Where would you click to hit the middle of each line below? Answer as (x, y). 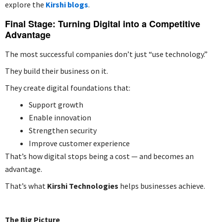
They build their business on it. (56, 71)
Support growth (56, 104)
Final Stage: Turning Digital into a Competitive (103, 24)
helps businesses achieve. (162, 186)
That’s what (26, 186)
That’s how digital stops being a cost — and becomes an (99, 156)
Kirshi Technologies (83, 186)
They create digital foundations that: (68, 87)
